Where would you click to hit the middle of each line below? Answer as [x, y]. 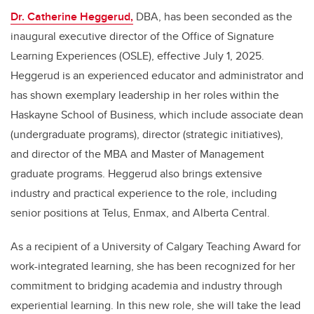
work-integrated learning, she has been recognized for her [153, 266]
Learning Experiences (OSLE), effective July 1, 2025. [137, 55]
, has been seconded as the [225, 16]
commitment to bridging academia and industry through [146, 285]
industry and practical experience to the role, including [144, 193]
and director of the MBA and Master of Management [137, 153]
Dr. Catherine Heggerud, [72, 16]
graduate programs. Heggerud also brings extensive [136, 173]
